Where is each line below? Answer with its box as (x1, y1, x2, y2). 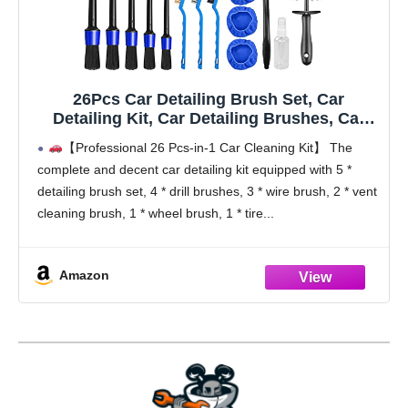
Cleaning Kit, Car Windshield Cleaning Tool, (38, 128, 379, 148)
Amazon (59, 267, 109, 282)
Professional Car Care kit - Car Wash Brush (40, 148, 377, 167)
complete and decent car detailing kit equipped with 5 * (37, 162, 352, 178)
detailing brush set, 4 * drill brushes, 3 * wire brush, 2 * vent (37, 184, 377, 199)
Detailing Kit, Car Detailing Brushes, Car (52, 109, 365, 128)
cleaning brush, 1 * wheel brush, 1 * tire (37, 206, 263, 221)
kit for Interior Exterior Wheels (91, 167, 326, 186)
